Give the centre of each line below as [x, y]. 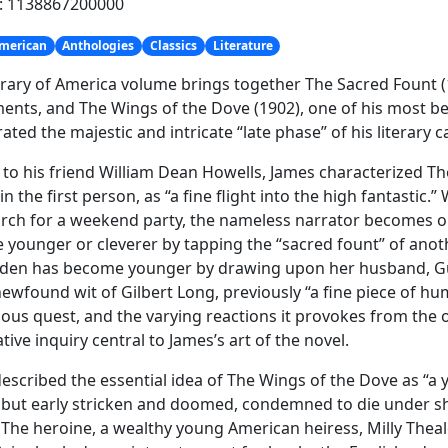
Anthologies [98, 45]
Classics [173, 45]
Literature [242, 45]
